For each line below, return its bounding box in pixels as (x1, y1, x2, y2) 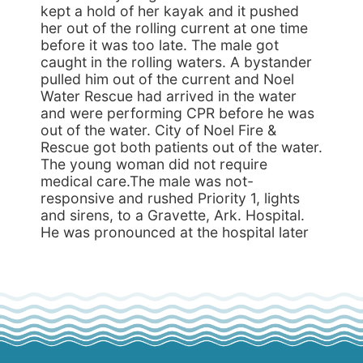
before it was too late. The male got (41, 36, 279, 53)
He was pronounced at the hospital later (41, 224, 309, 241)
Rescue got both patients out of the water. (41, 139, 322, 156)
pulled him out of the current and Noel (41, 70, 294, 88)
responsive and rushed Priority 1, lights (41, 190, 300, 207)
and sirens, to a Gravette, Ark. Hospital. (41, 207, 305, 224)
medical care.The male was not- (41, 173, 254, 190)
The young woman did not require (41, 156, 267, 173)
